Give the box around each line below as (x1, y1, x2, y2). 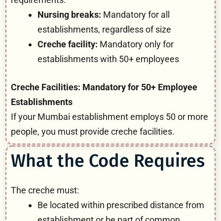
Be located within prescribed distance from (37, 199, 204, 210)
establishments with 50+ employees (37, 53, 179, 64)
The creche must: (11, 184, 79, 195)
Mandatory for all (101, 9, 170, 20)
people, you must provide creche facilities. (11, 126, 175, 137)
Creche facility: (37, 38, 98, 49)
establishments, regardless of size (37, 24, 171, 35)
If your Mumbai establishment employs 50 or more (11, 111, 208, 122)
